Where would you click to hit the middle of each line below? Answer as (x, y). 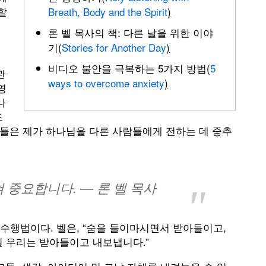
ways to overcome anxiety (107, 83)
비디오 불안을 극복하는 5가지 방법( (129, 68)
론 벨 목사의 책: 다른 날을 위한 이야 (131, 32)
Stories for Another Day (114, 47)
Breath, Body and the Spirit (108, 12)
